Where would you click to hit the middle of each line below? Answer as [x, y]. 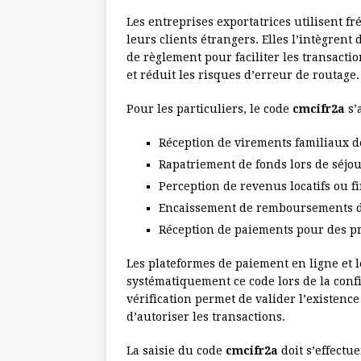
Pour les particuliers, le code [210, 109]
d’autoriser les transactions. [206, 317]
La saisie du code [176, 351]
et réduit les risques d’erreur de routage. [243, 75]
